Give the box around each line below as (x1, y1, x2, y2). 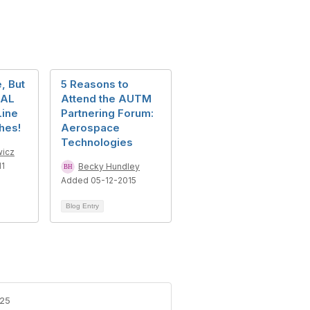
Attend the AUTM (61, 91, 152, 105)
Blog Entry (66, 201, 99, 210)
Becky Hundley (78, 161, 140, 172)
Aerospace (61, 120, 120, 134)
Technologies (61, 135, 133, 149)
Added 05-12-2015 (61, 174, 136, 185)
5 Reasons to (61, 77, 129, 91)
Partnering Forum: (61, 106, 154, 120)
